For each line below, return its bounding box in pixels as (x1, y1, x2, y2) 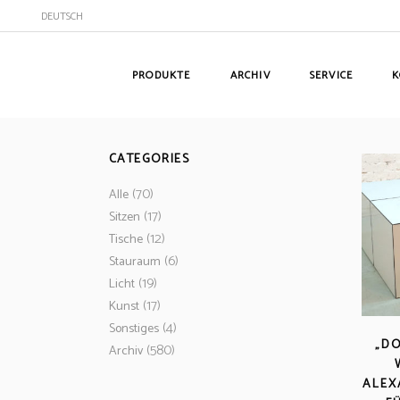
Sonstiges (109, 318, 159, 339)
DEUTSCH (41, 7, 83, 25)
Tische (109, 229, 143, 250)
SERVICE (309, 66, 354, 84)
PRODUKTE (132, 66, 191, 84)
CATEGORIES (109, 149, 189, 170)
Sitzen (109, 206, 140, 228)
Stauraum (109, 251, 161, 272)
